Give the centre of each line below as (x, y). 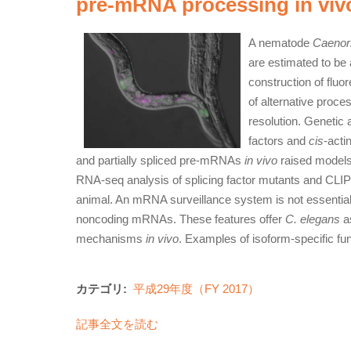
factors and (279, 141)
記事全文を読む (117, 324)
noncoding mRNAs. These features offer (181, 219)
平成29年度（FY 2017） (196, 289)
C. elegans (313, 219)
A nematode (280, 43)
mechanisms (111, 239)
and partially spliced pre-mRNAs (160, 160)
